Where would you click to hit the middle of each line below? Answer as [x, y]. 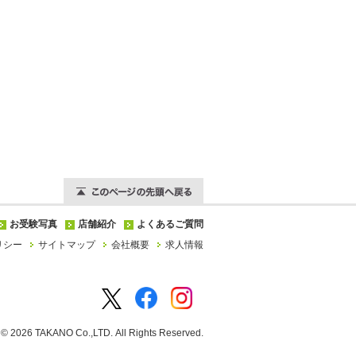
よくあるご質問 [170, 224]
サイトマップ [67, 245]
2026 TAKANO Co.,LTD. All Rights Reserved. [107, 333]
